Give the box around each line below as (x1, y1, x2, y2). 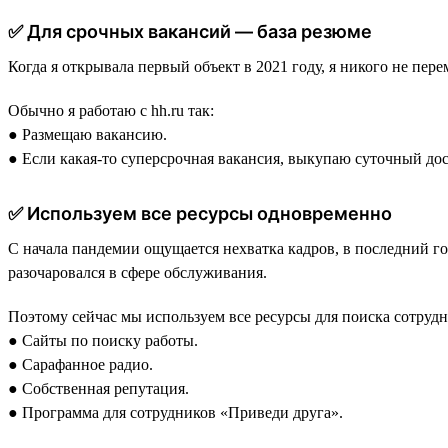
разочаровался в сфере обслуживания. (8, 263, 267, 281)
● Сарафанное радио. (8, 355, 153, 373)
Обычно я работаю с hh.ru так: (8, 101, 214, 119)
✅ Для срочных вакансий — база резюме (8, 20, 372, 42)
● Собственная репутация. (8, 379, 189, 397)
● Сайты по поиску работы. (8, 331, 198, 349)
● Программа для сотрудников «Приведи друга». (8, 403, 343, 421)
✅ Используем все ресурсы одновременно (8, 202, 392, 224)
